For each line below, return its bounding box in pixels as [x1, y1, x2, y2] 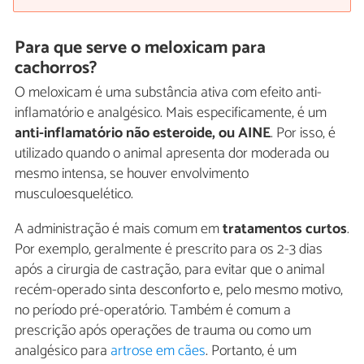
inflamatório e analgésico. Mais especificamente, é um [15, 101, 327, 126]
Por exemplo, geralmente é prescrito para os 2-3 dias [15, 237, 323, 262]
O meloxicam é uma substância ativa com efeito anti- [15, 80, 322, 106]
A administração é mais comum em [15, 217, 223, 242]
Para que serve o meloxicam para [15, 32, 266, 63]
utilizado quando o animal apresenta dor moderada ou [15, 141, 329, 167]
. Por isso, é [271, 121, 336, 146]
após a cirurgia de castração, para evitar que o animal [15, 258, 325, 283]
